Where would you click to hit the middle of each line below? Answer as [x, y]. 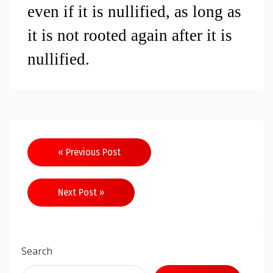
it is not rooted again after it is [130, 35]
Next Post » [81, 192]
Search [37, 251]
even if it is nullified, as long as [134, 12]
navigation [69, 172]
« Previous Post [89, 152]
